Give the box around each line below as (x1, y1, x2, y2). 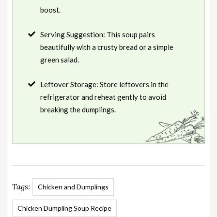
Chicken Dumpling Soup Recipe (17, 203, 111, 212)
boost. (40, 5, 61, 14)
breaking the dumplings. (40, 105, 116, 114)
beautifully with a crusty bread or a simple (40, 42, 173, 51)
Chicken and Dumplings (38, 182, 108, 191)
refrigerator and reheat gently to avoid (40, 92, 166, 101)
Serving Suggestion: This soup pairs (40, 30, 155, 39)
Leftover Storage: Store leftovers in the (40, 79, 169, 89)
